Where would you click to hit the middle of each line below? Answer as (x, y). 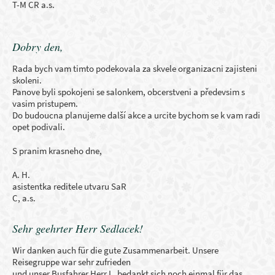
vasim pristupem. (45, 103)
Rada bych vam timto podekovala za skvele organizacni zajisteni (135, 68)
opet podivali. (39, 127)
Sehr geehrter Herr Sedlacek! (78, 228)
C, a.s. (24, 198)
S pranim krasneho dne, (57, 151)
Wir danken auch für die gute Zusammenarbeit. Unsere (115, 250)
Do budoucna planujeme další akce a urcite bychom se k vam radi (136, 115)
